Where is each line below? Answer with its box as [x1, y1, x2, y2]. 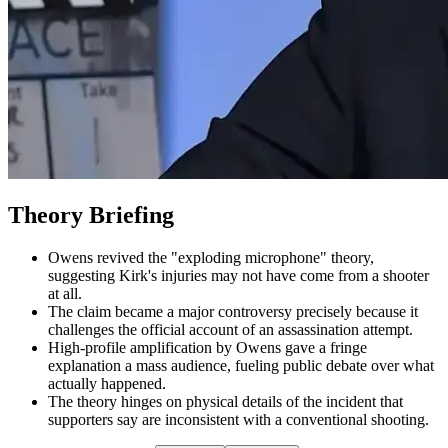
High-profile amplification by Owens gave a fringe [48, 339, 367, 357]
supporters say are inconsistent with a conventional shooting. [48, 411, 429, 429]
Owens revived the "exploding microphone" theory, [48, 249, 374, 267]
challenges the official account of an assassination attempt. [48, 321, 413, 339]
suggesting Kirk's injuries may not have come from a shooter [48, 267, 429, 285]
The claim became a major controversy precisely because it [48, 303, 418, 321]
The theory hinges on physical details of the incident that [48, 393, 403, 411]
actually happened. [48, 375, 166, 393]
